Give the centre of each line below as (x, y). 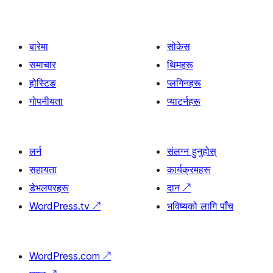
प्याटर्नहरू (184, 101)
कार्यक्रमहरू (189, 169)
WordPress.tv (61, 206)
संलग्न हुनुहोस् (192, 151)
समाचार (43, 65)
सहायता (43, 169)
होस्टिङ (43, 83)
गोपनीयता (46, 101)
